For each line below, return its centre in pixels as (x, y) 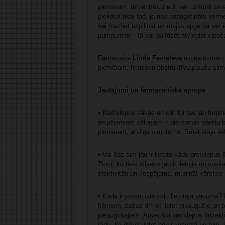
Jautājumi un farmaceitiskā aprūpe (151, 90)
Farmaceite (115, 58)
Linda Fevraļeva (157, 58)
